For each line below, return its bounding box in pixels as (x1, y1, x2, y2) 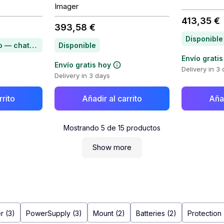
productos (124, 123, 160, 132)
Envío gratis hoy (54, 60, 111, 69)
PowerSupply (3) (26, 209, 82, 217)
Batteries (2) (136, 209, 176, 217)
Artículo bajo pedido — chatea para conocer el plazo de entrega (29, 41, 37, 49)
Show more (92, 142, 131, 152)
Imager (54, 1, 78, 11)
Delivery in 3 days (54, 71, 110, 79)
